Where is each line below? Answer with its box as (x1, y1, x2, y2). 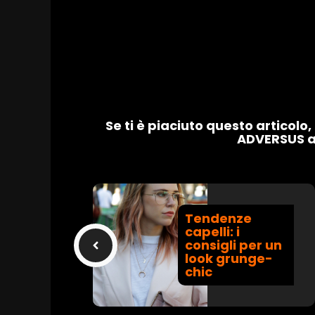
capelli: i (184, 223, 240, 241)
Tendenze (184, 210, 252, 228)
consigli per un (184, 236, 282, 255)
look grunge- (184, 250, 273, 268)
